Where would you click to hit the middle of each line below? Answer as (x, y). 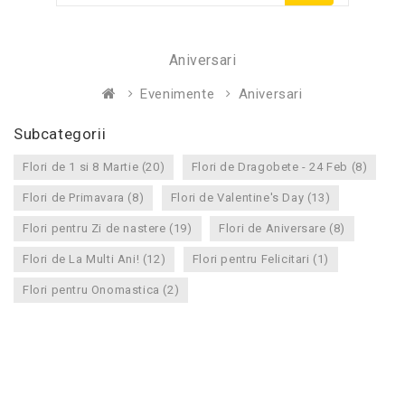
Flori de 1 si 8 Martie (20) (94, 167)
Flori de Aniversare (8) (283, 228)
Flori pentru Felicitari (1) (261, 259)
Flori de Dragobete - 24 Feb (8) (279, 167)
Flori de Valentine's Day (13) (250, 198)
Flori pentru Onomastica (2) (101, 290)
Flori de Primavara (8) (84, 198)
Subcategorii (60, 134)
